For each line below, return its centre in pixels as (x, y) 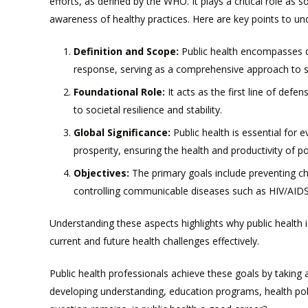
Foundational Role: (119, 92)
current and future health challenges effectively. (154, 241)
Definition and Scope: (126, 52)
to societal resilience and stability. (148, 110)
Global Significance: (122, 133)
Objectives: (101, 173)
